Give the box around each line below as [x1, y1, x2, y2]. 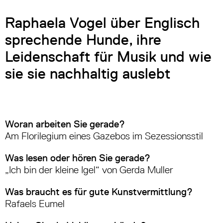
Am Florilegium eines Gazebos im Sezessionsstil [5, 130, 203, 142]
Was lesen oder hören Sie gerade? [5, 152, 150, 164]
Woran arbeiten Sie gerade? [5, 118, 125, 130]
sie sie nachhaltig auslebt [5, 65, 170, 83]
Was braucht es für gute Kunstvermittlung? [5, 186, 193, 198]
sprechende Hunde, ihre [5, 31, 161, 49]
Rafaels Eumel [5, 198, 65, 210]
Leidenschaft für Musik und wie [5, 48, 212, 66]
